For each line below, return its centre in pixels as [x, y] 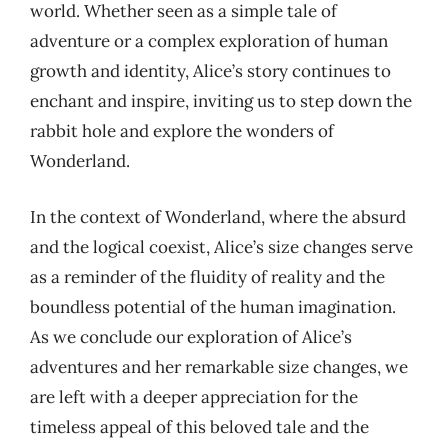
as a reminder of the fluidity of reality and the [207, 276]
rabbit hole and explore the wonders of [182, 131]
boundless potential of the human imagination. [213, 306]
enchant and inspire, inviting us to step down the [221, 101]
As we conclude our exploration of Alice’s [191, 336]
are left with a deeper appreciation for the [194, 396]
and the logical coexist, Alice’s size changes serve [221, 246]
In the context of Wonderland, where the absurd [218, 216]
